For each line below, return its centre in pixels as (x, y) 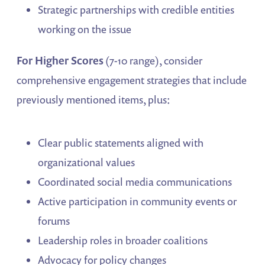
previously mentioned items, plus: (94, 100)
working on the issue (85, 29)
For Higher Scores (60, 61)
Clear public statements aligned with (121, 143)
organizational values (87, 162)
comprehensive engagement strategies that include (132, 80)
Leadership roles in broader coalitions (123, 240)
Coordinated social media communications (135, 182)
